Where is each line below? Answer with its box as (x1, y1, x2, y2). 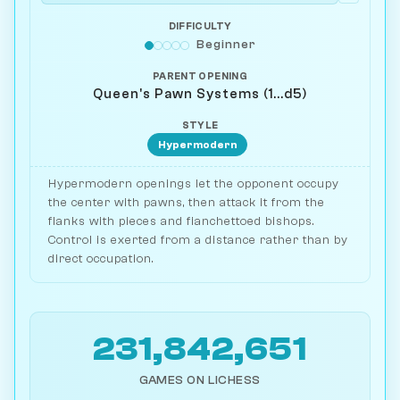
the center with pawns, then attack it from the (48, 196, 325, 210)
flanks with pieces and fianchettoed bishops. (48, 214, 314, 229)
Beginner (196, 37, 256, 52)
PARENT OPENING (153, 70, 247, 82)
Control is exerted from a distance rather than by (48, 233, 348, 247)
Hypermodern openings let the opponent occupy (48, 177, 339, 191)
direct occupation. (48, 252, 154, 266)
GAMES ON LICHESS (139, 373, 261, 387)
